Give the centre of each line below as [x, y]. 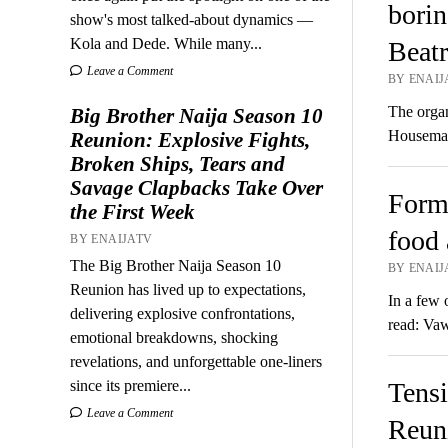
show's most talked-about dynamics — [192, 19]
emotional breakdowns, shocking [174, 337]
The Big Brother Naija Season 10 [176, 265]
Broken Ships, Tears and [178, 163]
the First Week [133, 211]
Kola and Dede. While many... [166, 43]
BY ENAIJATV [111, 238]
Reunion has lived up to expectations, [188, 289]
